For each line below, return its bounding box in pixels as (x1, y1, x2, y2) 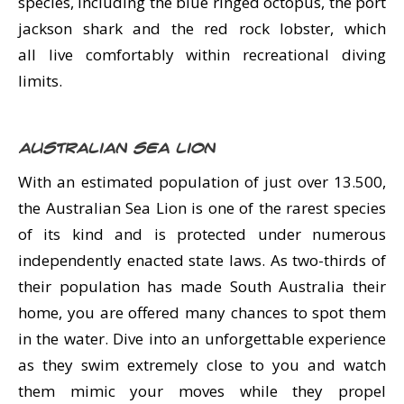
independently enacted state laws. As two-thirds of (18, 250, 386, 271)
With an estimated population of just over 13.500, (18, 171, 386, 192)
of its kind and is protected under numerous (18, 224, 386, 244)
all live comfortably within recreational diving (18, 44, 386, 65)
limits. (18, 70, 62, 91)
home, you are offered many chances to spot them (18, 302, 386, 323)
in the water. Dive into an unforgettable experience (18, 328, 386, 349)
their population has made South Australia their (18, 276, 386, 297)
